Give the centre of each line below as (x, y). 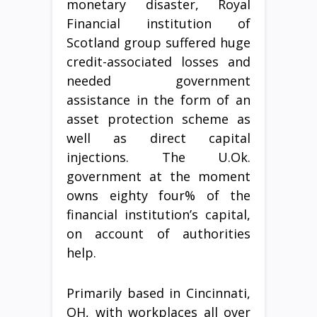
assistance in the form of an (158, 100)
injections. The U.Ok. (158, 157)
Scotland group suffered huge (158, 42)
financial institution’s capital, (158, 214)
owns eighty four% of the (158, 195)
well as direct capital (158, 138)
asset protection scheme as (158, 119)
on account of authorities (158, 234)
